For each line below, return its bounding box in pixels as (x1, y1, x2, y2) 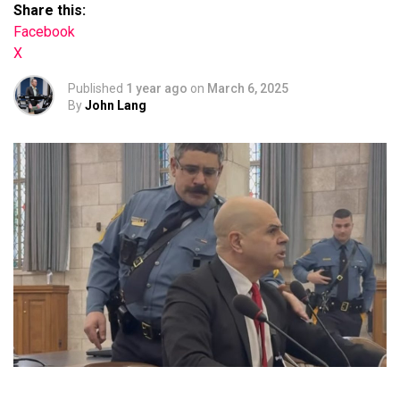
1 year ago (126, 81, 187, 96)
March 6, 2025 (207, 81, 288, 96)
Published (68, 81, 123, 96)
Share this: (13, 2, 86, 19)
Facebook (13, 23, 75, 40)
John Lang (85, 98, 146, 112)
